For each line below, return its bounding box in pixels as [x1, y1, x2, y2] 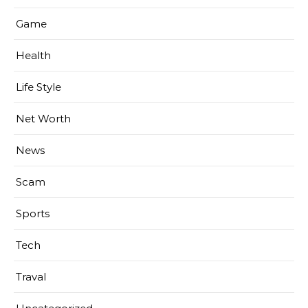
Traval [16, 270, 46, 284]
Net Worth [16, 112, 71, 126]
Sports [16, 207, 49, 221]
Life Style [16, 80, 61, 94]
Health [16, 49, 51, 63]
